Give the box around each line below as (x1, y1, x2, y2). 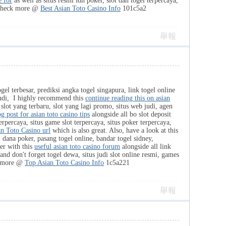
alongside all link (120, 143, 171, 150)
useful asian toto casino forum (34, 143, 120, 150)
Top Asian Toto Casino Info (25, 159, 104, 166)
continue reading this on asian (85, 94, 170, 102)
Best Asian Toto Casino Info (40, 5, 121, 12)
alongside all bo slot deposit (90, 110, 171, 118)
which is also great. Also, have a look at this (50, 127, 178, 134)
